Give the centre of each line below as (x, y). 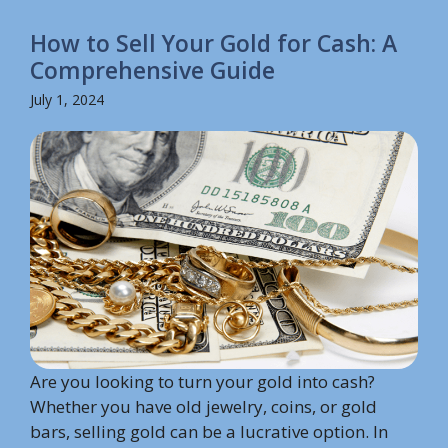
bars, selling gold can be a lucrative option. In (209, 431)
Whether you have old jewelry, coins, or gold (203, 406)
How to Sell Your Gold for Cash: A (213, 43)
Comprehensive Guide (152, 70)
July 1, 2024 (67, 100)
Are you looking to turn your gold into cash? (202, 381)
